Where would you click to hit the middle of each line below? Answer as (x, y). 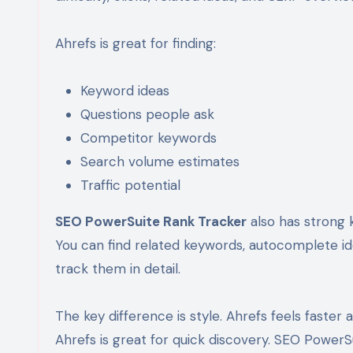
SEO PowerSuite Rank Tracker (151, 221)
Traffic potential (130, 185)
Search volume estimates (160, 161)
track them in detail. (118, 268)
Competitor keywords (149, 137)
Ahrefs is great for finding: (136, 43)
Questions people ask (147, 114)
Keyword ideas (125, 90)
